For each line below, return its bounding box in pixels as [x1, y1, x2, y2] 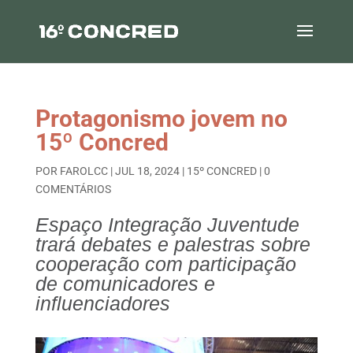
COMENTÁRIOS [35, 183, 111, 195]
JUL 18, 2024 [114, 165, 180, 177]
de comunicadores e [35, 273, 215, 295]
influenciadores [35, 292, 170, 314]
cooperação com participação [35, 253, 296, 275]
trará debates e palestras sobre [35, 233, 310, 255]
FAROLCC [59, 165, 108, 177]
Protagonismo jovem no [35, 105, 288, 132]
